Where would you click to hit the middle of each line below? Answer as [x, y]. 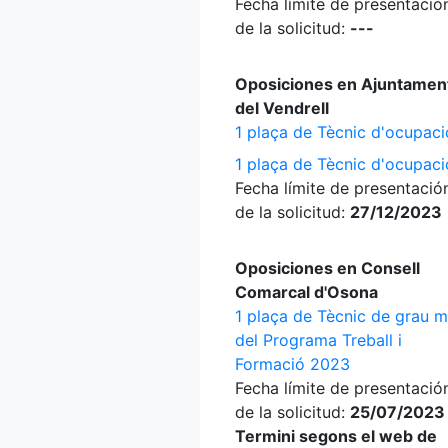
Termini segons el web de [336, 436]
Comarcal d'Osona [306, 292]
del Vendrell [282, 108]
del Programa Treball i [318, 340]
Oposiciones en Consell [327, 268]
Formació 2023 [292, 364]
